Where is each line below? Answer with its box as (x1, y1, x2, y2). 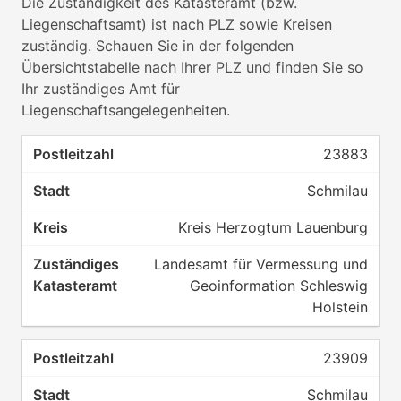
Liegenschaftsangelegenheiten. (21, 101, 230, 119)
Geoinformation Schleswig (190, 277, 368, 294)
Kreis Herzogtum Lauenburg (178, 218, 368, 236)
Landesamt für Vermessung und (154, 255, 368, 273)
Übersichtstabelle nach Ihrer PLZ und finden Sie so (21, 58, 363, 76)
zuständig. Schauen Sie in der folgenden (21, 37, 294, 55)
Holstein (312, 298, 368, 316)
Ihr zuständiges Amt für (21, 80, 180, 98)
